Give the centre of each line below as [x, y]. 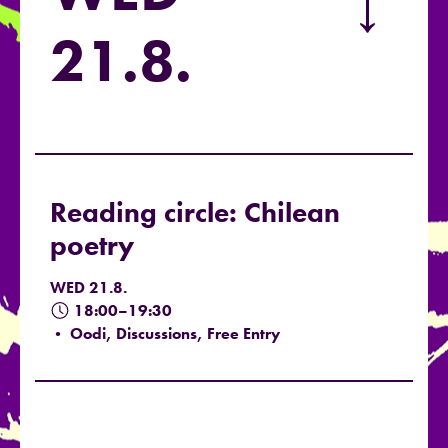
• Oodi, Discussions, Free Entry [165, 334]
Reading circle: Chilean [195, 213]
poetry [92, 246]
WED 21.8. [88, 288]
